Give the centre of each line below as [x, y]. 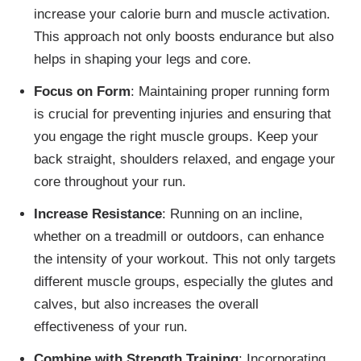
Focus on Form [82, 92]
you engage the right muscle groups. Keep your [176, 137]
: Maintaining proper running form [230, 92]
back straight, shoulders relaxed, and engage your [184, 160]
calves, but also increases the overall [146, 305]
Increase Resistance [98, 214]
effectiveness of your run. [110, 327]
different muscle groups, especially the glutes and [183, 282]
